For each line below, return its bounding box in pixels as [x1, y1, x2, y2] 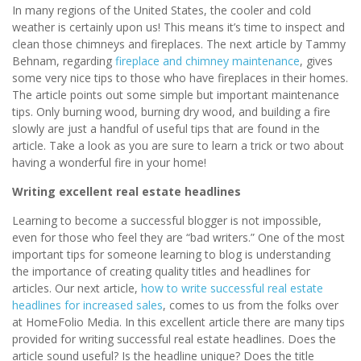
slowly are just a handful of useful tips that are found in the [12, 121, 320, 137]
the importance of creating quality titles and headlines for [12, 263, 310, 280]
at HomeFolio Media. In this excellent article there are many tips [12, 314, 345, 330]
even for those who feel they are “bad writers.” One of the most [12, 230, 345, 246]
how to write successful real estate [141, 280, 323, 297]
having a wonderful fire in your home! [12, 155, 206, 171]
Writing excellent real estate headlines [12, 184, 241, 200]
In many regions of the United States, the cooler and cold [12, 2, 311, 19]
